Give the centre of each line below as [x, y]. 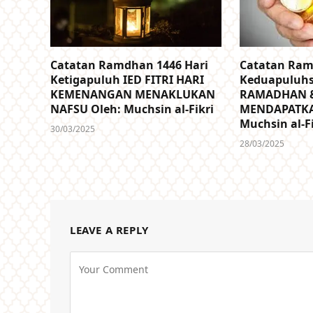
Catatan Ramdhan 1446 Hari [129, 65]
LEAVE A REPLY [109, 230]
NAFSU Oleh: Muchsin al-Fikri [132, 109]
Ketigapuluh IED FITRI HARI [127, 80]
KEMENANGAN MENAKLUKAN [133, 95]
